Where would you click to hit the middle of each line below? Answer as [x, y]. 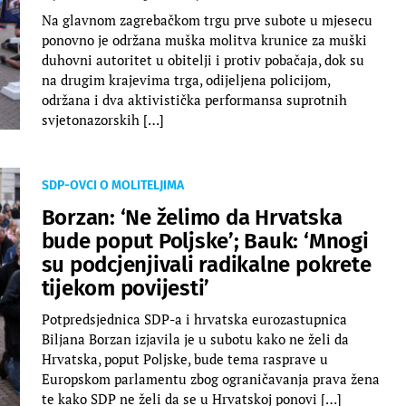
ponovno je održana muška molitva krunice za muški [204, 39]
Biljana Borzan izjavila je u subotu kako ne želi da [195, 338]
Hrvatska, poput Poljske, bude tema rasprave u [184, 358]
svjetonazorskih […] [102, 119]
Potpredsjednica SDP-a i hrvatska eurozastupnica [194, 319]
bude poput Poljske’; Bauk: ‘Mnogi [205, 241]
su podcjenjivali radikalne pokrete [206, 264]
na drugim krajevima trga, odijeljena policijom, [185, 79]
